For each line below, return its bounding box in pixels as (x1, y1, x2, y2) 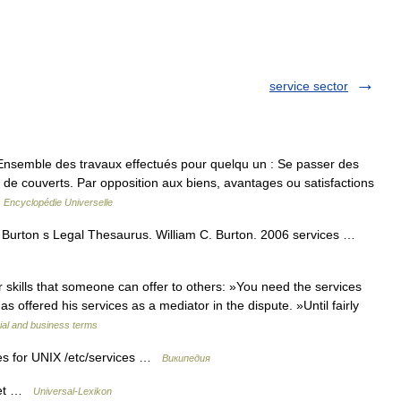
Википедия (162, 353, 210, 363)
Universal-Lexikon (33, 386, 112, 397)
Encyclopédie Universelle (4, 197, 113, 208)
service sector (269, 79, 348, 93)
